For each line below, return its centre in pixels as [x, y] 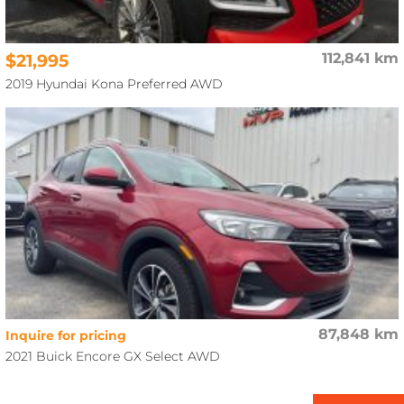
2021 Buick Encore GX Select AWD [113, 357]
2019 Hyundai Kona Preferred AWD [115, 84]
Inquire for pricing [66, 335]
